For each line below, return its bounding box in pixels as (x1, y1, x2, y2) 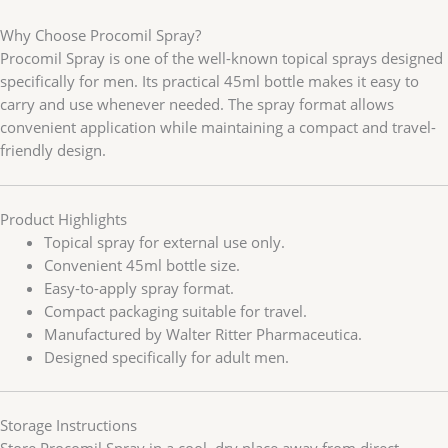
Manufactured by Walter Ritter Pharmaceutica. (43, 323, 362, 344)
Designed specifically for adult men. (43, 346, 289, 367)
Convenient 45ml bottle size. (43, 254, 240, 275)
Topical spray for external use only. (43, 231, 285, 252)
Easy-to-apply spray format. (43, 277, 234, 298)
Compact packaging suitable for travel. (43, 300, 307, 321)
